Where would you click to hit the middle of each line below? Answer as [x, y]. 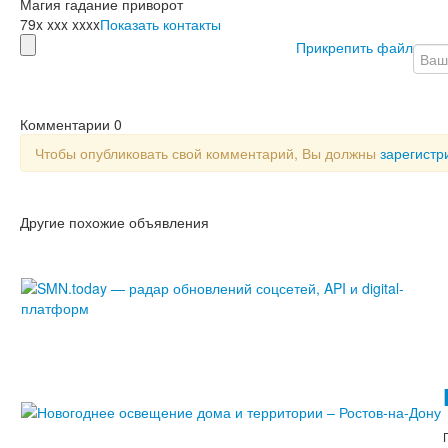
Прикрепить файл [354, 46]
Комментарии [67, 124]
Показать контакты [160, 24]
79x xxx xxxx [60, 24]
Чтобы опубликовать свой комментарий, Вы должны [207, 153]
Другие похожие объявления [114, 222]
